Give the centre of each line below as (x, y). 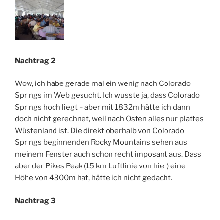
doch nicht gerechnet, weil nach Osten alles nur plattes (109, 119)
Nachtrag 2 (35, 61)
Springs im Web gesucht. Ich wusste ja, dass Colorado (107, 96)
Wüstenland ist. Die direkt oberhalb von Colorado (99, 131)
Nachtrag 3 (35, 201)
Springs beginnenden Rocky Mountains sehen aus (101, 143)
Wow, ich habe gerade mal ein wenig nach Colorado (103, 84)
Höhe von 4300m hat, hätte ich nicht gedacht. (94, 178)
